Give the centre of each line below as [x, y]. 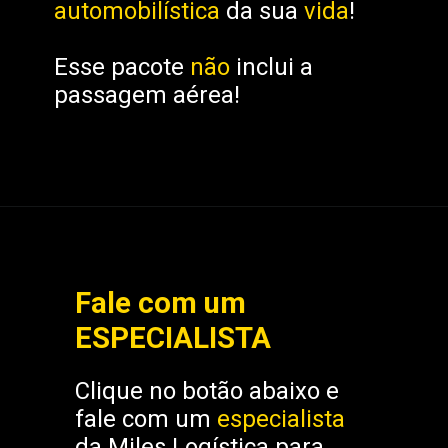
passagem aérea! [147, 94]
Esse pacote [122, 66]
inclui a [275, 66]
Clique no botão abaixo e [207, 391]
